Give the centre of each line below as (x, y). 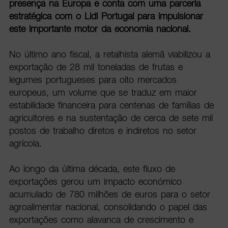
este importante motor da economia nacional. (102, 29)
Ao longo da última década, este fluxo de (92, 169)
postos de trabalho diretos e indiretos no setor (103, 131)
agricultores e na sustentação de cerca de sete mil (111, 118)
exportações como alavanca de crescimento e (101, 220)
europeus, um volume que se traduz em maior (103, 93)
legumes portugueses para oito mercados (93, 80)
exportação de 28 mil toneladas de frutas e (96, 67)
